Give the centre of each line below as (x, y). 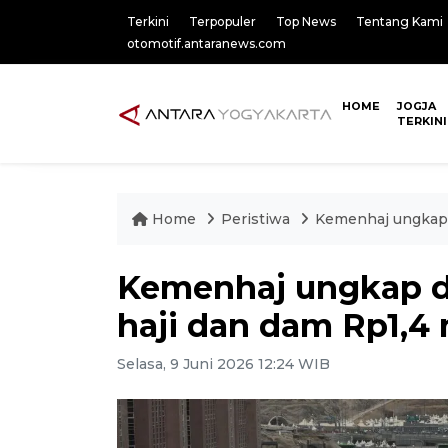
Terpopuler (222, 21)
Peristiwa (257, 219)
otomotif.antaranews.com (206, 43)
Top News (306, 21)
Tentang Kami (399, 21)
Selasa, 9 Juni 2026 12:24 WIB (223, 364)
